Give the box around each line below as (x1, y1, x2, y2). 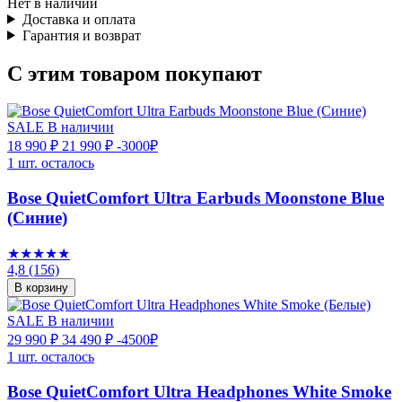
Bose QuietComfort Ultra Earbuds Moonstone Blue (7, 188, 384, 208)
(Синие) (7, 208, 67, 228)
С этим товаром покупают (7, 61, 262, 85)
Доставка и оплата (22, 11, 135, 27)
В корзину (14, 280, 68, 294)
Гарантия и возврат (22, 27, 141, 43)
